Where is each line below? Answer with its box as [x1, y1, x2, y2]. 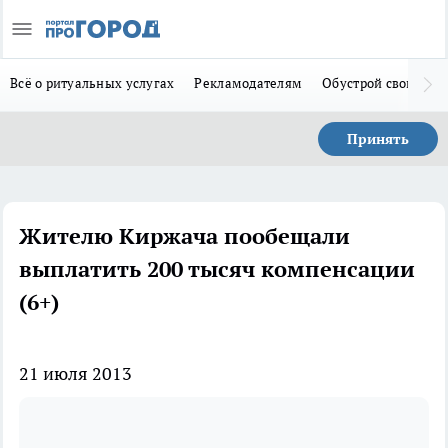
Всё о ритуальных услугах [10, 74, 175, 92]
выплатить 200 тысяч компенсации [19, 255, 415, 283]
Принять [347, 130, 409, 148]
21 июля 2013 [19, 362, 132, 385]
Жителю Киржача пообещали [19, 222, 350, 250]
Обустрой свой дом [322, 74, 443, 92]
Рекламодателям [194, 74, 303, 92]
